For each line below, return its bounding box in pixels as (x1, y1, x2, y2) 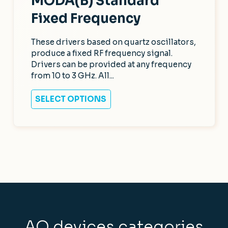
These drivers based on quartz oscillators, (31, 37, 196, 47)
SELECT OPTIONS (35, 94, 107, 104)
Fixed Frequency (31, 10, 140, 27)
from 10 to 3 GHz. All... (31, 71, 114, 81)
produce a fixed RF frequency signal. (31, 48, 173, 59)
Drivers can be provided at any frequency (31, 60, 191, 70)
